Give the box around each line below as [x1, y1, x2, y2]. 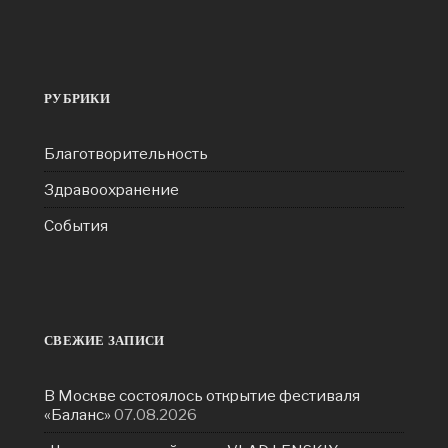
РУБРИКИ [44, 88, 110, 108]
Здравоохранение [44, 179, 179, 199]
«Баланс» [44, 404, 111, 424]
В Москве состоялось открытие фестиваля [44, 385, 360, 405]
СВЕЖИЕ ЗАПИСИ [44, 330, 165, 350]
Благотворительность [44, 143, 208, 163]
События [44, 215, 108, 235]
